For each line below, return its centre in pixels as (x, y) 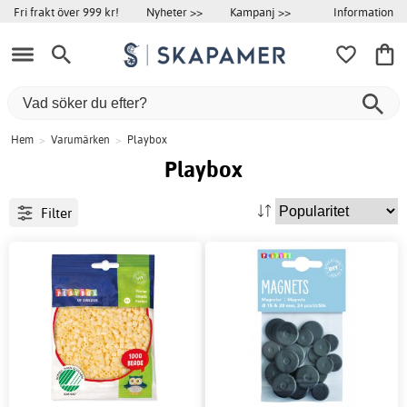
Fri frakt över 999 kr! (66, 12)
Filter (56, 213)
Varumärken (80, 140)
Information (363, 11)
